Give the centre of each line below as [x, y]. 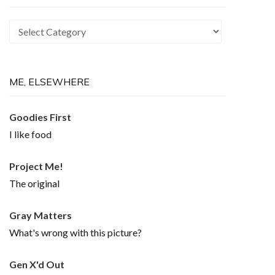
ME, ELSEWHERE [49, 81]
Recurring [29, 27]
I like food [30, 134]
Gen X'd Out [37, 264]
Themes [25, 44]
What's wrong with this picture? [76, 232]
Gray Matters [41, 215]
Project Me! [36, 166]
